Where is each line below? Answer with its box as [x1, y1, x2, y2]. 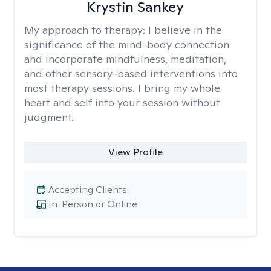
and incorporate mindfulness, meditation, [24, 52, 226, 66]
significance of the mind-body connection [24, 38, 229, 51]
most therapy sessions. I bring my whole [24, 81, 220, 95]
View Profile [108, 146, 163, 158]
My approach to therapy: [24, 23, 148, 37]
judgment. [24, 110, 74, 124]
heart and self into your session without [24, 96, 220, 109]
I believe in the [148, 23, 222, 37]
